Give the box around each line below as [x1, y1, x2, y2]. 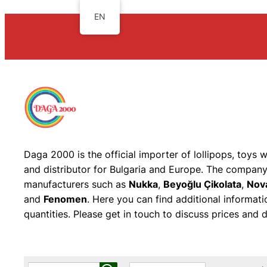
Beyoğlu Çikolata [163, 178, 241, 191]
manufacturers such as [24, 178, 129, 191]
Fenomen [44, 193, 87, 206]
